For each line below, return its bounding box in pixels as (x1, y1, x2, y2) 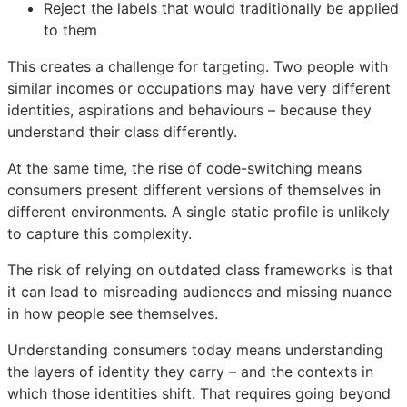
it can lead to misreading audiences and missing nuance (7, 282, 392, 301)
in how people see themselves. (7, 303, 218, 323)
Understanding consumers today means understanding (7, 340, 383, 359)
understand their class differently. (7, 122, 237, 141)
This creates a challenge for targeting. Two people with (7, 56, 388, 75)
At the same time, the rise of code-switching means (7, 158, 362, 177)
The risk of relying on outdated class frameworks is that (7, 260, 393, 279)
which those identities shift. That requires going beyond (7, 383, 391, 402)
